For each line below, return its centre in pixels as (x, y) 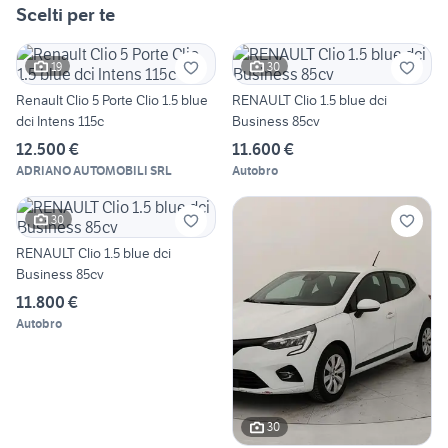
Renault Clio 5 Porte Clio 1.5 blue (112, 100)
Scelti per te (65, 15)
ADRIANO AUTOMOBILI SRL (94, 171)
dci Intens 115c (60, 121)
